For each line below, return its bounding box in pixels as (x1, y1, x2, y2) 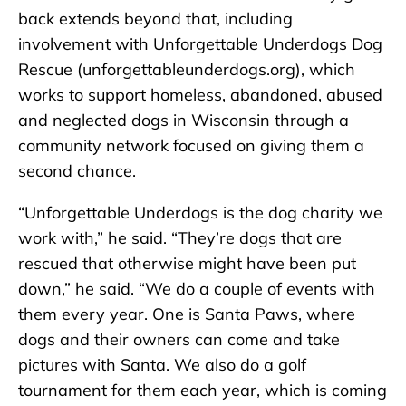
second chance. (18, 160, 140, 182)
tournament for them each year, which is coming (18, 380, 387, 401)
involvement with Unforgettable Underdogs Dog (18, 34, 382, 55)
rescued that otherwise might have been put (18, 253, 356, 275)
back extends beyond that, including (18, 8, 293, 30)
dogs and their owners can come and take (18, 329, 340, 351)
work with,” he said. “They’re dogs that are (18, 227, 342, 249)
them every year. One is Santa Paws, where (18, 304, 355, 325)
